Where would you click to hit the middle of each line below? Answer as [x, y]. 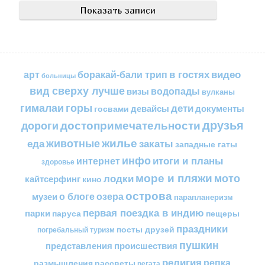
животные [73, 143]
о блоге [77, 196]
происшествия [146, 246]
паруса [67, 214]
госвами [112, 109]
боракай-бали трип [123, 75]
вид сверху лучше [77, 91]
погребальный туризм [76, 230]
